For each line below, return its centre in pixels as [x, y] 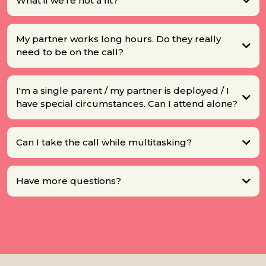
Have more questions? [68, 181]
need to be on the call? [69, 52]
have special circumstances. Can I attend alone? [126, 104]
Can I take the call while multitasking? [104, 142]
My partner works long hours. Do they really [118, 39]
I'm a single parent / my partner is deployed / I [122, 91]
